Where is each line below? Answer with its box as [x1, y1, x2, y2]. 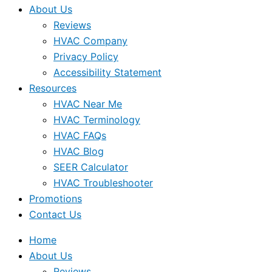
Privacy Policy [53, 50, 118, 63]
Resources [29, 82, 76, 94]
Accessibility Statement [53, 66, 161, 78]
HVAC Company [53, 35, 127, 47]
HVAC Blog [53, 145, 104, 157]
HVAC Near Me [53, 98, 122, 110]
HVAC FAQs [53, 129, 106, 141]
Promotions [29, 192, 82, 205]
